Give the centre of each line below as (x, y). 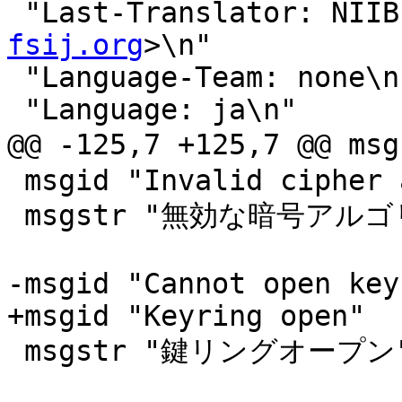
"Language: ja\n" (16, 110)
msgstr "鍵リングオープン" (16, 351)
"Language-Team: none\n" (16, 78)
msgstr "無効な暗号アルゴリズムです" (16, 216)
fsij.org (75, 45)
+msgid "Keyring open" (186, 316)
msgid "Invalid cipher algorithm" (16, 181)
